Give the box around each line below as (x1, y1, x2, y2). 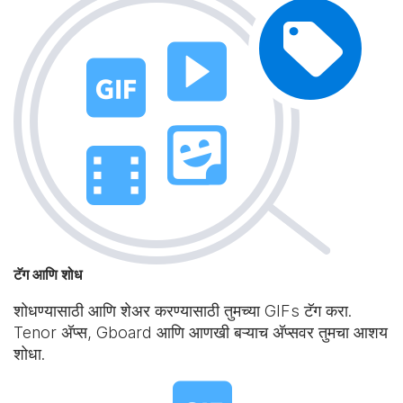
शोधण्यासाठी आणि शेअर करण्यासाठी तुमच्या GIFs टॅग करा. (13, 301, 352, 320)
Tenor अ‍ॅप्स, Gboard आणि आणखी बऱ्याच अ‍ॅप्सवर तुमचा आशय (13, 323, 388, 342)
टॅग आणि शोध (13, 265, 82, 283)
